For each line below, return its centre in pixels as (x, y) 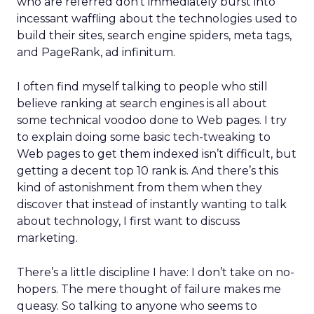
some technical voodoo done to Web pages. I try (152, 120)
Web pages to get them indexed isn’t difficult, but (157, 154)
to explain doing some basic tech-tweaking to (144, 137)
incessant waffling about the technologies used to (157, 19)
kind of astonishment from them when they (139, 187)
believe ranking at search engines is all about (142, 103)
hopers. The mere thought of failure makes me (149, 289)
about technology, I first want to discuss (128, 221)
